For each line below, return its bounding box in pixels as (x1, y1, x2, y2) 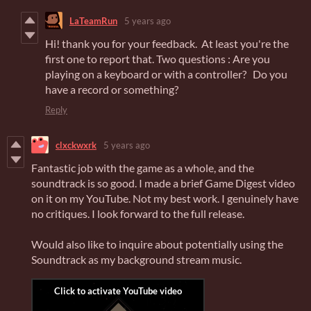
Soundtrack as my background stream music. (31, 253, 242, 267)
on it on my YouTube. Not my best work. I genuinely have (31, 192, 299, 205)
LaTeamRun (69, 15, 117, 26)
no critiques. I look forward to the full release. (31, 207, 244, 221)
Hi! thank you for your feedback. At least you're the (45, 37, 289, 51)
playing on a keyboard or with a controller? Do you (45, 67, 287, 81)
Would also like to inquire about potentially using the (31, 237, 283, 251)
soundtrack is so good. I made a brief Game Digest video (31, 176, 295, 190)
